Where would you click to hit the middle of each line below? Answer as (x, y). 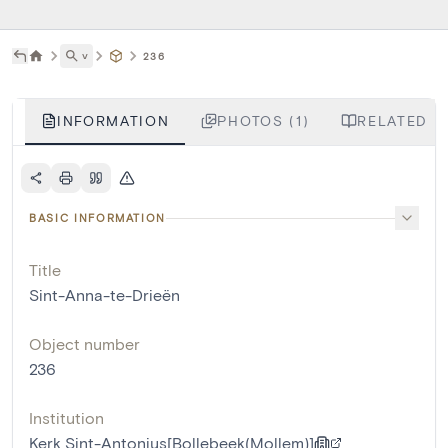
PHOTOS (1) (263, 121)
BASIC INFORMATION (98, 218)
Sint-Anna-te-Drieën (104, 295)
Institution (66, 418)
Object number (84, 344)
